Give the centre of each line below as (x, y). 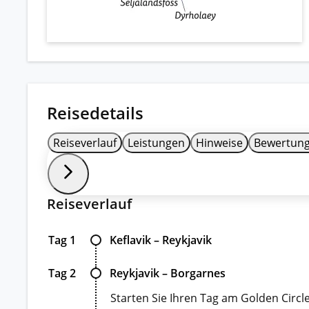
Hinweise (219, 142)
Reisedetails (95, 112)
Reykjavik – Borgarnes (168, 273)
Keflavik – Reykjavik (161, 240)
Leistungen (156, 142)
